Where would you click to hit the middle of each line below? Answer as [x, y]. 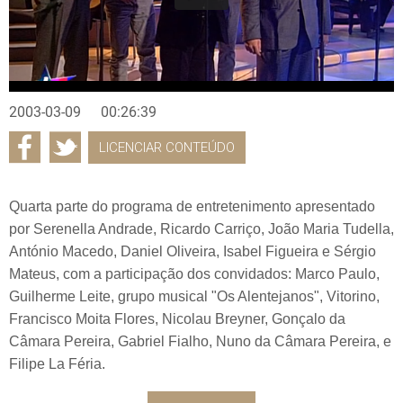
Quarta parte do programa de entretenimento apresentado [192, 206]
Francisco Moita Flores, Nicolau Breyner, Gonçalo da [177, 318]
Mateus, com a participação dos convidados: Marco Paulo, [194, 273]
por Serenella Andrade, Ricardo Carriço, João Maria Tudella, [201, 228]
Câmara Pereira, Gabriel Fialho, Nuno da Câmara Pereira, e [200, 341]
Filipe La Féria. [57, 363]
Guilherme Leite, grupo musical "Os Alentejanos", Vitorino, [194, 296]
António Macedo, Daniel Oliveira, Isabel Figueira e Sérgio [193, 251]
